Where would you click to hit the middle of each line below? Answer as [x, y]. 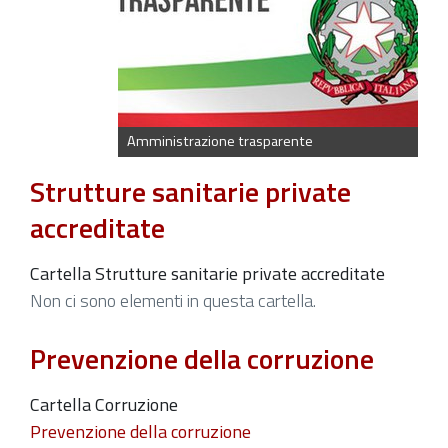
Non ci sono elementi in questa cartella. [173, 301]
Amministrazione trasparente [219, 141]
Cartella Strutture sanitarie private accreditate [207, 274]
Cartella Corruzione [104, 404]
